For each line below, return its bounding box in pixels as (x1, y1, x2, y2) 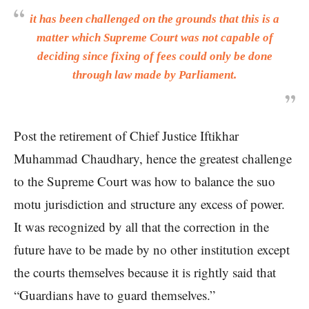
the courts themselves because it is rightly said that (14, 263, 276, 281)
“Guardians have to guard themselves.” (14, 286, 215, 304)
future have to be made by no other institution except (14, 241, 290, 259)
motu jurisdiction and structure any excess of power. (14, 195, 285, 213)
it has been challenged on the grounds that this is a (30, 12, 279, 26)
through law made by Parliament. (72, 68, 237, 82)
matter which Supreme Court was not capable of (36, 31, 273, 45)
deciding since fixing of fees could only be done (37, 50, 272, 63)
